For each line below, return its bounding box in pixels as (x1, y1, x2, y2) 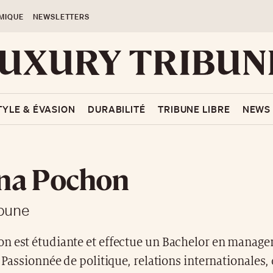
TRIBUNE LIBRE (157, 103, 230, 115)
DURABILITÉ (87, 103, 146, 115)
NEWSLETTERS (32, 12, 90, 22)
